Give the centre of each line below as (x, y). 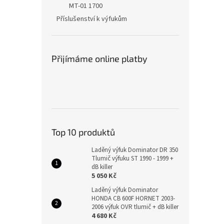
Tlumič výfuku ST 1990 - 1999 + (132, 158)
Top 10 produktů (83, 132)
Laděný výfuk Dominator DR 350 (135, 150)
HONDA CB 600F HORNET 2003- (133, 198)
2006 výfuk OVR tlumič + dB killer (135, 207)
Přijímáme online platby (99, 58)
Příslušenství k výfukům (92, 19)
